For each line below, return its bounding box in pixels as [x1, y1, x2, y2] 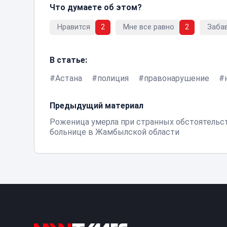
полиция [97, 73, 129, 83]
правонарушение [144, 73, 210, 83]
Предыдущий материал [50, 100, 144, 110]
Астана [55, 73, 83, 83]
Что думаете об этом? [50, 2, 142, 12]
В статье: [50, 55, 88, 65]
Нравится [57, 23, 91, 32]
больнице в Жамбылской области [50, 127, 180, 137]
